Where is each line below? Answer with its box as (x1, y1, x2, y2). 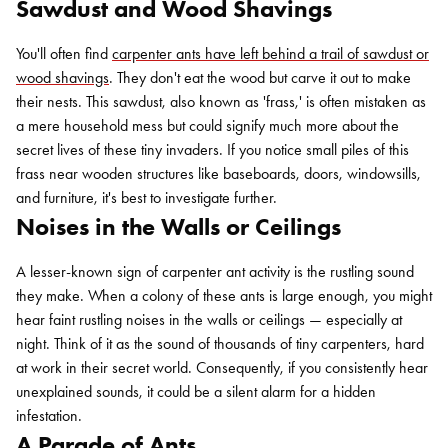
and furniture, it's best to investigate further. (16, 188, 277, 207)
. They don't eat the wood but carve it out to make (109, 68, 411, 87)
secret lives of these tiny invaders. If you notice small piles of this (16, 140, 409, 159)
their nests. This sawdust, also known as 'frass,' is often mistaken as (16, 92, 426, 111)
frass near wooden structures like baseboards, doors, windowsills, (16, 164, 421, 183)
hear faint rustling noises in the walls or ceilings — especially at (16, 310, 402, 329)
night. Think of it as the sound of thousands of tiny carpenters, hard (16, 334, 424, 353)
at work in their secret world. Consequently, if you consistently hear (16, 358, 428, 377)
